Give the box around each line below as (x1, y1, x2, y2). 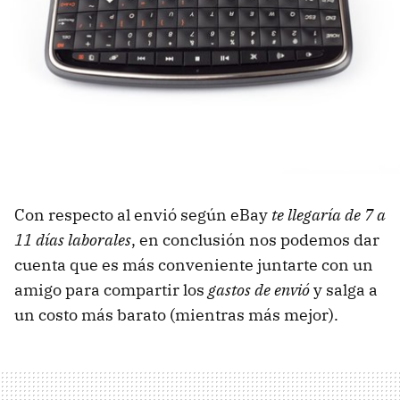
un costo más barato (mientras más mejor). (14, 304, 338, 326)
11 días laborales (14, 229, 131, 251)
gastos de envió (208, 279, 310, 301)
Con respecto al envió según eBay (14, 204, 271, 226)
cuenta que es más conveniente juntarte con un (14, 254, 373, 276)
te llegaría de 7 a (271, 204, 386, 226)
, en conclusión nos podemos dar (131, 229, 379, 251)
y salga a (310, 279, 378, 301)
